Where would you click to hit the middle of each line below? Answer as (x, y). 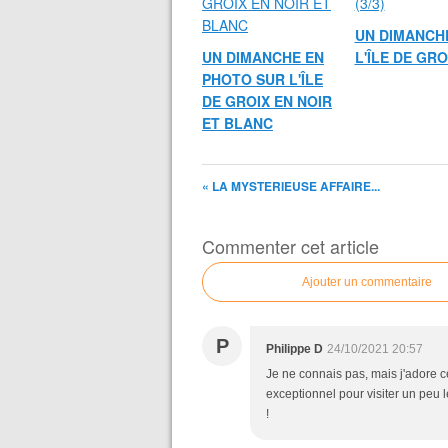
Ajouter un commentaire (367, 282)
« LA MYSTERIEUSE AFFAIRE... (291, 186)
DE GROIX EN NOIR (267, 101)
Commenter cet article (290, 246)
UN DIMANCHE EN (263, 57)
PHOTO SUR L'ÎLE (262, 79)
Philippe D (294, 349)
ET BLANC (237, 123)
